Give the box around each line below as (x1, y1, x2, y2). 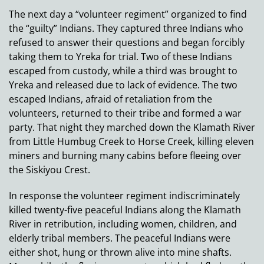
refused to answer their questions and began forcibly (9, 36, 245, 49)
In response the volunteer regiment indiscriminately (9, 189, 240, 203)
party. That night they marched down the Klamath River (9, 121, 255, 134)
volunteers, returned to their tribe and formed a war (9, 107, 242, 120)
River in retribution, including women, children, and (9, 217, 237, 231)
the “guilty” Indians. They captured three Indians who (9, 22, 243, 35)
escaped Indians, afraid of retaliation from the (9, 93, 212, 106)
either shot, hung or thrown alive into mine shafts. (9, 246, 232, 259)
